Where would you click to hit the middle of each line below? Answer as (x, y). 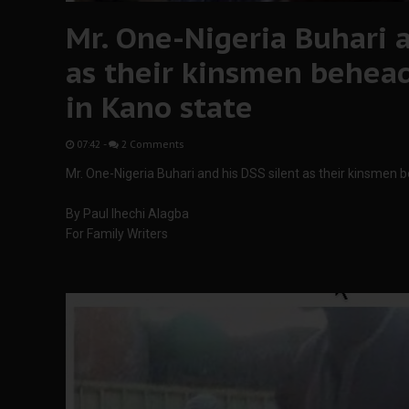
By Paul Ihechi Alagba (127, 214)
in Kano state (159, 107)
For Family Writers (117, 234)
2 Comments (152, 144)
